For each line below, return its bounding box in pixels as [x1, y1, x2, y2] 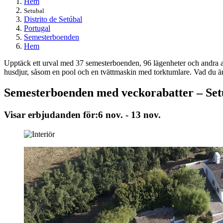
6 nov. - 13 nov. [98, 110, 161, 120]
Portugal [24, 23, 50, 32]
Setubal [24, 6, 44, 14]
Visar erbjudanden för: [4, 110, 98, 120]
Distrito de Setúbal [24, 14, 82, 23]
